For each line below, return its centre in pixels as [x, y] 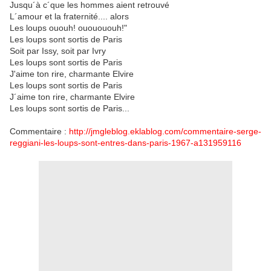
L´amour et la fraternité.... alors [69, 16]
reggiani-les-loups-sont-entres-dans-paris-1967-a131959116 [126, 143]
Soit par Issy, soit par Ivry [58, 51]
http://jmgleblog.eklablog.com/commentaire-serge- [165, 131]
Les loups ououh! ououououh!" [68, 28]
